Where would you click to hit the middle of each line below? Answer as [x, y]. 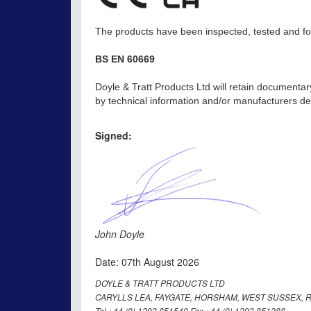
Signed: [114, 135]
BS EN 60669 [125, 59]
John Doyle [120, 234]
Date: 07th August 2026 [147, 262]
